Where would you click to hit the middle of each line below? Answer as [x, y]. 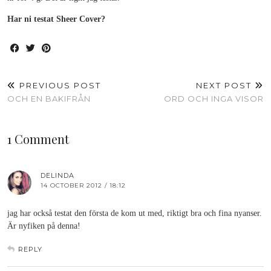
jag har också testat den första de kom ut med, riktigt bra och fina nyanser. [135, 213]
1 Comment [38, 139]
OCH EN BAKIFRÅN [49, 99]
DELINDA [57, 175]
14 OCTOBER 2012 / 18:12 [83, 185]
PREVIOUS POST [59, 85]
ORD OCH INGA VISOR [214, 99]
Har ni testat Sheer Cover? [56, 19]
